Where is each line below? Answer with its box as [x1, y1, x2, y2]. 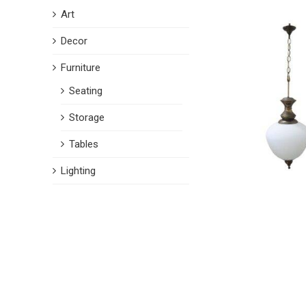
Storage [68, 111, 105, 124]
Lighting [60, 164, 96, 177]
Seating [68, 84, 102, 97]
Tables [68, 137, 98, 150]
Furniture [60, 61, 100, 74]
